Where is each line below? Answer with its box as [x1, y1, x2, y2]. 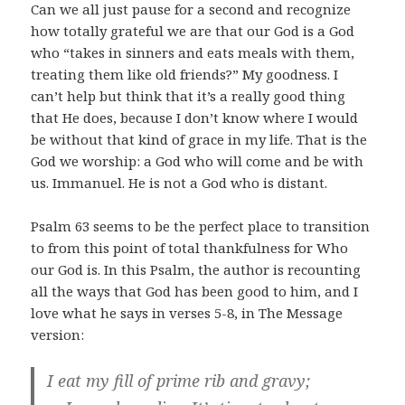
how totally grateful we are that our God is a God [31, 21, 355, 40]
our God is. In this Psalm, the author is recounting [31, 259, 362, 278]
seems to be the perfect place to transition [89, 216, 371, 235]
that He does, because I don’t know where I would [31, 108, 359, 127]
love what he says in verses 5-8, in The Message [31, 303, 344, 322]
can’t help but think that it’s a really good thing [31, 86, 346, 105]
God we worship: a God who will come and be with [31, 151, 364, 170]
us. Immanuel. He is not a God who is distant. [31, 173, 328, 192]
